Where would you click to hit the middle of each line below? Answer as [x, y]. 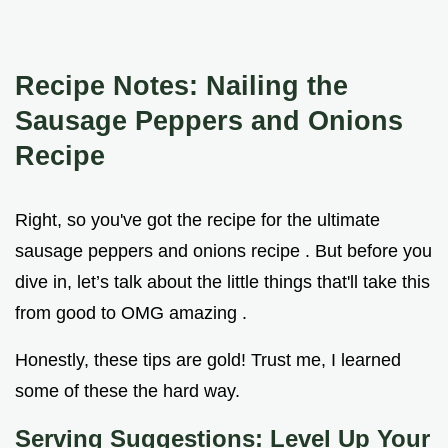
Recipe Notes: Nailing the [181, 85]
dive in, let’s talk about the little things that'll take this [222, 281]
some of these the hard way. [127, 390]
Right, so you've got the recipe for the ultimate [197, 219]
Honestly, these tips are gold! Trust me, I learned [208, 359]
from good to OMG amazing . [131, 312]
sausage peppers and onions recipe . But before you [223, 250]
